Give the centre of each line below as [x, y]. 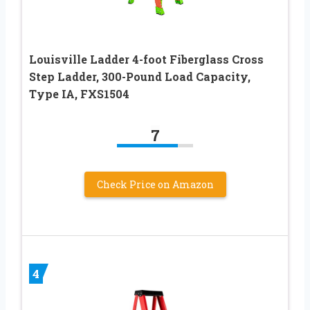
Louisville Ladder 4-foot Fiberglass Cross [146, 60]
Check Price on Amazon [155, 185]
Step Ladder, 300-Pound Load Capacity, [140, 77]
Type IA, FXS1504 [79, 94]
